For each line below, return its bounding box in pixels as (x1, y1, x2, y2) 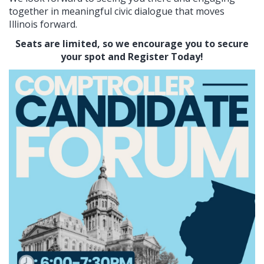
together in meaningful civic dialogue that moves (9, 4, 225, 18)
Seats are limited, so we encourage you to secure (15, 37, 249, 50)
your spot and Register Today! (61, 49, 203, 63)
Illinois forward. (9, 17, 77, 31)
